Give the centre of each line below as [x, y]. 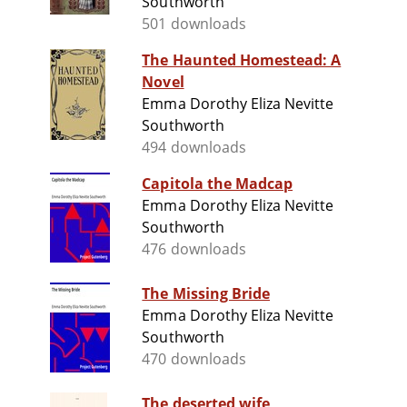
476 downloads [194, 249]
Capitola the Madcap [218, 184]
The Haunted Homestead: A [242, 60]
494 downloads [194, 148]
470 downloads [194, 359]
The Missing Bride [206, 294]
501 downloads [194, 24]
